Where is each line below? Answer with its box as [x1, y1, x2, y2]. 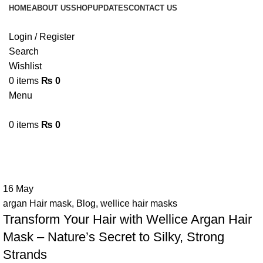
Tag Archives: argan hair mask [9, 134, 231, 153]
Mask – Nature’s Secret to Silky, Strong [3, 230, 224, 244]
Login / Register [9, 32, 75, 42]
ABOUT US [32, 4, 71, 12]
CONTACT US [129, 4, 177, 12]
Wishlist [9, 61, 42, 71]
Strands [3, 247, 47, 262]
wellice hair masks [100, 198, 177, 208]
